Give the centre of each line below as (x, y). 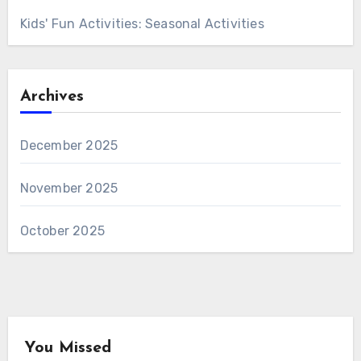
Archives (52, 96)
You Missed (67, 348)
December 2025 (69, 145)
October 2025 (62, 230)
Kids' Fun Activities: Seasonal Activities (142, 23)
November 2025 (69, 188)
